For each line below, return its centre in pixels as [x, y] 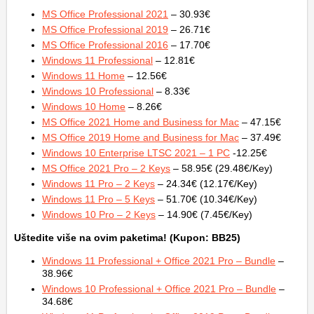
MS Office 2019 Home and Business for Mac [141, 138]
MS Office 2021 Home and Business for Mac [141, 122]
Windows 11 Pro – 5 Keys [98, 199]
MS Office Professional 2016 [105, 45]
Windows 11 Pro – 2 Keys [98, 184]
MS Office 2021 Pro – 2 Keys [106, 169]
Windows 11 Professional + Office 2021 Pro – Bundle [159, 261]
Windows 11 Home [83, 76]
